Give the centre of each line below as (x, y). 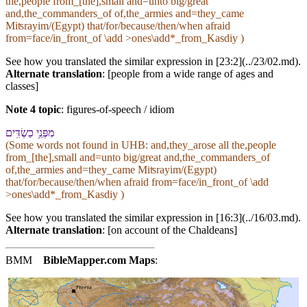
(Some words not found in (63, 145)
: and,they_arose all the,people (211, 145)
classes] (22, 86)
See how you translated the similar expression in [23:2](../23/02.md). (153, 62)
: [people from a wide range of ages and (188, 74)
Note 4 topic (33, 110)
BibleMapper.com (85, 260)
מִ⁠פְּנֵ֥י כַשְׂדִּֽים (30, 133)
